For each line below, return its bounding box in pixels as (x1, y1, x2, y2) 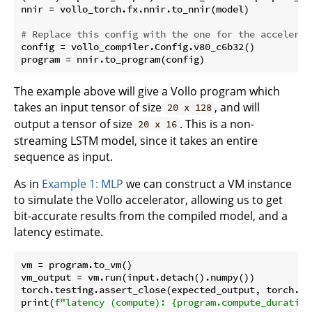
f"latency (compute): (54, 295, 171, 309)
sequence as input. (14, 148, 113, 164)
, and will (214, 99, 260, 115)
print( (21, 295, 54, 309)
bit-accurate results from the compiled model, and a (14, 208, 288, 224)
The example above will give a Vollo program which (14, 83, 280, 99)
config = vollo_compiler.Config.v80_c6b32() (21, 40, 255, 53)
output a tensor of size (14, 116, 135, 132)
